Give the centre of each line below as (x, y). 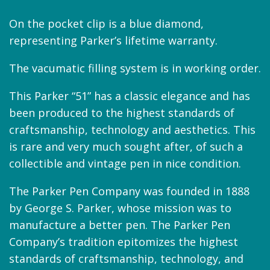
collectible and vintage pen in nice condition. (125, 163)
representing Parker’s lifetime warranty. (113, 40)
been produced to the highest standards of (122, 112)
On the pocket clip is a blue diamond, (106, 23)
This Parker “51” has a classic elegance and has (130, 96)
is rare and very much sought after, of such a (126, 146)
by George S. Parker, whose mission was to (120, 208)
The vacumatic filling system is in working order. (135, 68)
